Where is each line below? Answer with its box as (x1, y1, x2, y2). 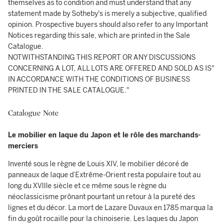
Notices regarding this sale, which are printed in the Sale (8, 31, 190, 40)
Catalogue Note (8, 108, 59, 118)
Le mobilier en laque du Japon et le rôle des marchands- (8, 131, 201, 139)
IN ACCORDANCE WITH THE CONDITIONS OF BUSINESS (8, 75, 190, 84)
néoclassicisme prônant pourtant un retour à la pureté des (8, 193, 195, 201)
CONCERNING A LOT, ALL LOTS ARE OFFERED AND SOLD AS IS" (8, 64, 215, 73)
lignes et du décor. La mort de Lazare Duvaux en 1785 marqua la (8, 204, 213, 212)
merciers (8, 142, 38, 150)
